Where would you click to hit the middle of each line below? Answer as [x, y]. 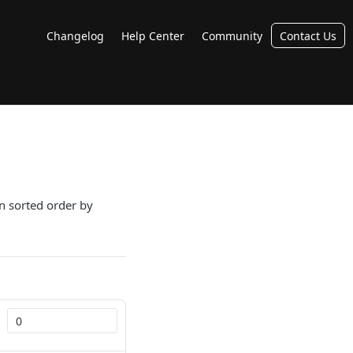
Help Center [153, 35]
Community [232, 35]
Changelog [75, 35]
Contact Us [308, 35]
